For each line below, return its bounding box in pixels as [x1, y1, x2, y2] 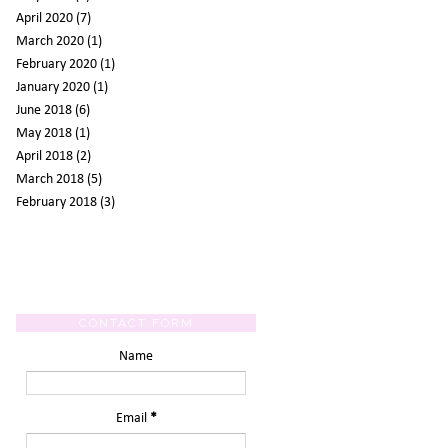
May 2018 [16, 125, 72, 141]
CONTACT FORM [78, 316, 194, 331]
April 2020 [16, 10, 73, 26]
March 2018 [16, 171, 84, 187]
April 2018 [16, 148, 73, 164]
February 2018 [16, 194, 97, 210]
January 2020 [16, 79, 90, 95]
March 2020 [16, 33, 84, 49]
